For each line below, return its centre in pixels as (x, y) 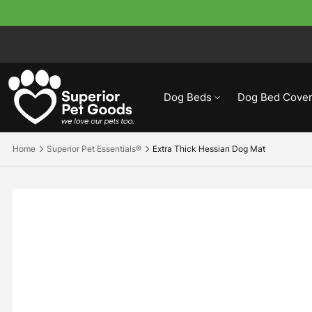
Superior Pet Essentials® (94, 149)
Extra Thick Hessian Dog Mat (209, 149)
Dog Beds (187, 97)
